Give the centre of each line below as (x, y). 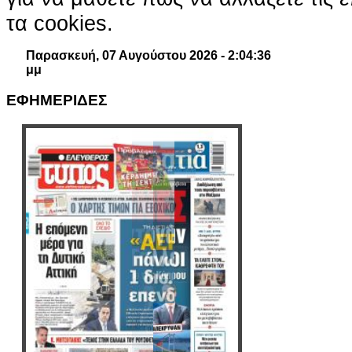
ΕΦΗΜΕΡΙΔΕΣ (57, 101)
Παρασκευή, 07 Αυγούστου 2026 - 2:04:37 (148, 56)
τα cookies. (60, 24)
